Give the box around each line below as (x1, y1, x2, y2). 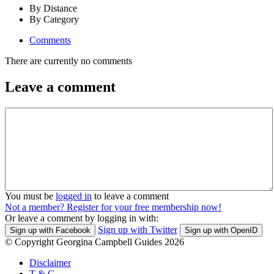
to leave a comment (92, 190, 169, 201)
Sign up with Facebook (10, 225, 91, 235)
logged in (56, 190, 92, 201)
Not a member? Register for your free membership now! (5, 201, 221, 212)
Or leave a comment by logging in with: (5, 212, 158, 223)
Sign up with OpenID (185, 225, 257, 235)
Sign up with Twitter (98, 224, 177, 235)
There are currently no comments (5, 55, 132, 66)
